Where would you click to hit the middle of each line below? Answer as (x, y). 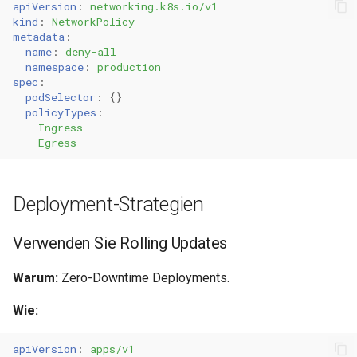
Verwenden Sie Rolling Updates (120, 243)
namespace (55, 67)
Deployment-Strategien (108, 204)
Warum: (35, 278)
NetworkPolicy (93, 21)
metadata (39, 36)
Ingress (61, 127)
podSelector (61, 97)
